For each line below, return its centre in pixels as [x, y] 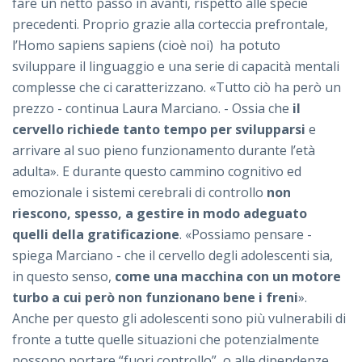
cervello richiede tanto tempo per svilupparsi [159, 130]
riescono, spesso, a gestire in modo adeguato [160, 214]
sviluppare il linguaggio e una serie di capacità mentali [176, 67]
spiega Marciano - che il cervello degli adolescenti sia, [173, 256]
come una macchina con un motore [228, 277]
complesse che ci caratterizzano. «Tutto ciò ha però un [177, 88]
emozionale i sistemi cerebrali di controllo [139, 193]
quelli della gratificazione [96, 235]
